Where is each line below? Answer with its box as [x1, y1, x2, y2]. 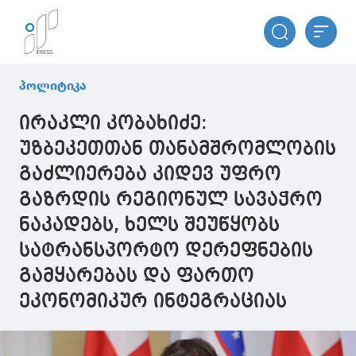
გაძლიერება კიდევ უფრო [19, 165, 281, 184]
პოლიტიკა [19, 78, 87, 93]
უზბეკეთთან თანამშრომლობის [19, 140, 336, 159]
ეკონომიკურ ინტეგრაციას [19, 292, 287, 311]
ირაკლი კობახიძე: [19, 114, 207, 133]
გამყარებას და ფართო [19, 267, 254, 286]
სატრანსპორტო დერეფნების [19, 242, 313, 261]
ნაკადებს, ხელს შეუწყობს [19, 216, 280, 235]
